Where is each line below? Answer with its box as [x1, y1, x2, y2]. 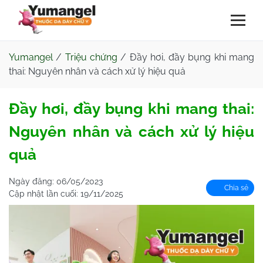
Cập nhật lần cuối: [9, 189, 80, 198]
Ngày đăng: [9, 177, 56, 186]
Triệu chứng [65, 52, 117, 63]
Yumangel [9, 52, 53, 63]
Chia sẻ [222, 183, 248, 192]
